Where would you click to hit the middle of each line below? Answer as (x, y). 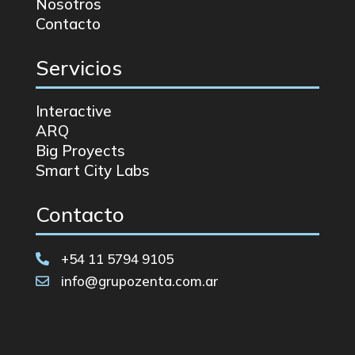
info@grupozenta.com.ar (139, 281)
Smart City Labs (92, 171)
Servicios (78, 68)
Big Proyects (80, 151)
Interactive (73, 111)
